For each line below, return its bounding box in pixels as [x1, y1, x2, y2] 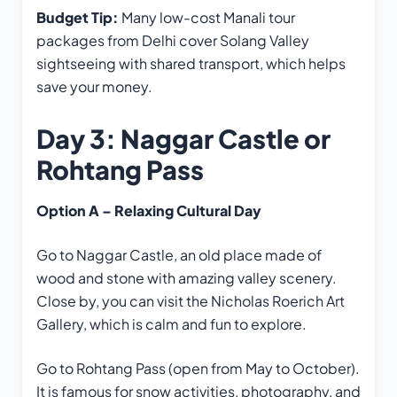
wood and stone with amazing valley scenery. [36, 269, 337, 288]
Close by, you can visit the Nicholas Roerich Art [36, 292, 345, 311]
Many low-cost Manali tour [119, 7, 295, 27]
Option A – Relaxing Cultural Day [36, 201, 261, 221]
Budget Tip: [36, 7, 119, 27]
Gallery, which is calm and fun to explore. [36, 315, 307, 334]
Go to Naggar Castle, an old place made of [36, 245, 322, 265]
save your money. [36, 76, 152, 96]
